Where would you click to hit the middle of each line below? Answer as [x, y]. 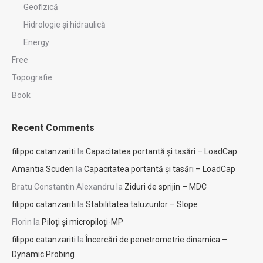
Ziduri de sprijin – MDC [166, 186]
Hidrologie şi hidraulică [65, 24]
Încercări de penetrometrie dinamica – [156, 239]
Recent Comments [53, 127]
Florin [22, 222]
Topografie [32, 77]
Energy [36, 42]
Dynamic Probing [43, 254]
